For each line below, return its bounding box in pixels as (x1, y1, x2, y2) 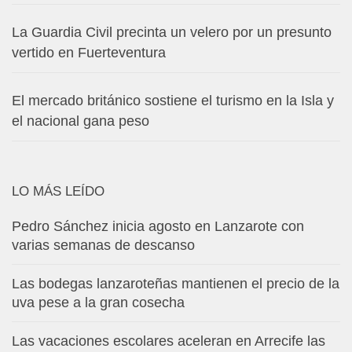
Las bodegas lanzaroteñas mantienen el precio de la (12, 275, 339, 291)
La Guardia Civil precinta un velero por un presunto (12, 24, 332, 40)
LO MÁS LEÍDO (12, 183, 104, 199)
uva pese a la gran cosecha (12, 294, 185, 310)
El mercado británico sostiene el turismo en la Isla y (12, 92, 334, 108)
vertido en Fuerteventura (12, 44, 166, 60)
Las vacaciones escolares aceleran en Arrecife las (12, 332, 325, 349)
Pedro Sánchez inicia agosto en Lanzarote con (12, 218, 304, 234)
